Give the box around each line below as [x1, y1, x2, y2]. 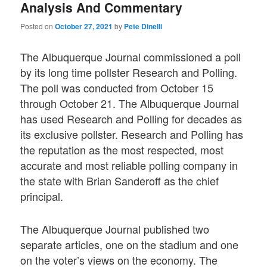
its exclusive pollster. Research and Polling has [20, 126, 244, 142]
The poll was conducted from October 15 [20, 80, 214, 96]
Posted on [20, 20, 55, 31]
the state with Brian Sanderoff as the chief [20, 173, 219, 189]
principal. [20, 188, 64, 204]
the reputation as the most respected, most [20, 142, 224, 158]
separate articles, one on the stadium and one [20, 237, 239, 253]
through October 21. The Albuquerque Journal [20, 95, 240, 111]
